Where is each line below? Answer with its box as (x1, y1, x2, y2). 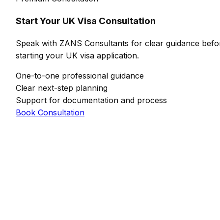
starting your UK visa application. (16, 51, 139, 61)
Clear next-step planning (16, 83, 108, 93)
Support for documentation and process (16, 95, 167, 106)
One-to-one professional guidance (16, 71, 144, 81)
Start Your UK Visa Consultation (16, 15, 156, 27)
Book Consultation (16, 108, 84, 118)
